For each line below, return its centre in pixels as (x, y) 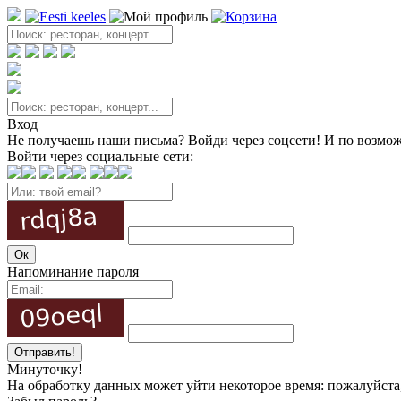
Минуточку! (45, 369)
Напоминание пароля (73, 272)
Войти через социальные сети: (100, 156)
